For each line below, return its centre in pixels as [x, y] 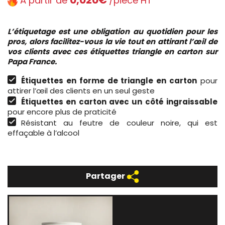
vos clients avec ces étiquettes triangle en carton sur [113, 51]
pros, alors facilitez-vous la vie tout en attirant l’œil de [113, 41]
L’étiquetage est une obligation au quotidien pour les [113, 31]
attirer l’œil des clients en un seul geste [81, 90]
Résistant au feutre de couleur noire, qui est [119, 123]
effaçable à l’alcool [43, 133]
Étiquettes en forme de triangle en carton [109, 80]
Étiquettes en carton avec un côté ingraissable [119, 101]
